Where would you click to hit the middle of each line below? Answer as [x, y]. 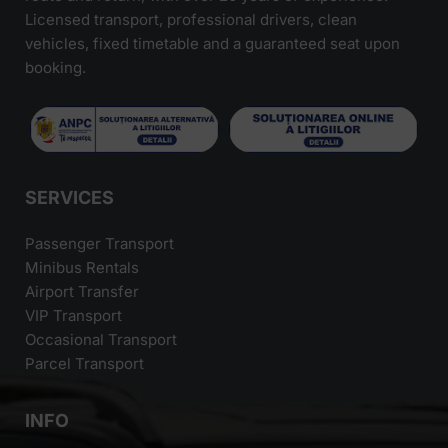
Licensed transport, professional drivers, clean [191, 19]
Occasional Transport [101, 340]
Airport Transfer [82, 292]
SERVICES [69, 197]
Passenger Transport [99, 244]
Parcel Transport [84, 364]
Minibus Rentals [82, 268]
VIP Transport [73, 316]
